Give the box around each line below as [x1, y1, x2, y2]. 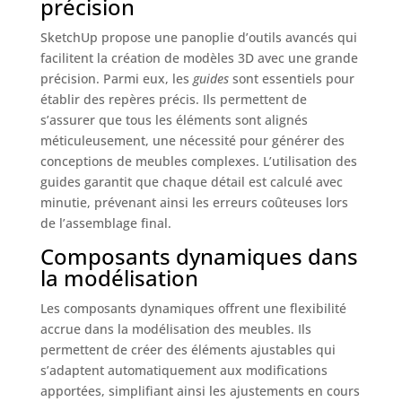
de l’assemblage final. [39, 214, 171, 232]
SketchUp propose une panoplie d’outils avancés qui [39, 29, 357, 47]
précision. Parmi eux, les [39, 70, 193, 88]
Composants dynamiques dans [39, 241, 358, 272]
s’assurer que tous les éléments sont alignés [39, 111, 308, 129]
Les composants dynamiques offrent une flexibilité [39, 300, 346, 318]
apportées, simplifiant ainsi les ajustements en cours [39, 382, 360, 400]
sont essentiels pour [228, 70, 354, 88]
